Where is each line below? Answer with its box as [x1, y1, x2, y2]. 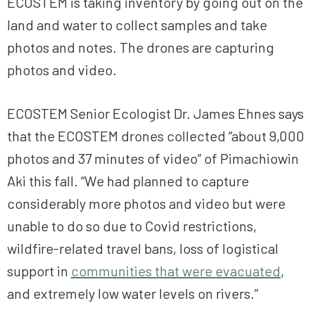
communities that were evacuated [71, 262, 281, 280]
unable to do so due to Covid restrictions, [7, 217, 257, 235]
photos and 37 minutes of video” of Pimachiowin [7, 150, 299, 167]
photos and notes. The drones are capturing [7, 39, 274, 56]
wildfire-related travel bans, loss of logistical [7, 240, 278, 257]
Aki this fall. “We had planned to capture [7, 172, 249, 190]
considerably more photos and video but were [7, 195, 285, 212]
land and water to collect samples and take [7, 16, 267, 34]
